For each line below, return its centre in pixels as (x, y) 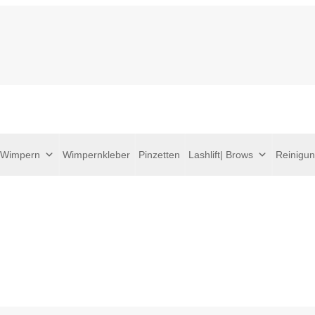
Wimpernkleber (96, 155)
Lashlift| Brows (221, 155)
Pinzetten (159, 155)
